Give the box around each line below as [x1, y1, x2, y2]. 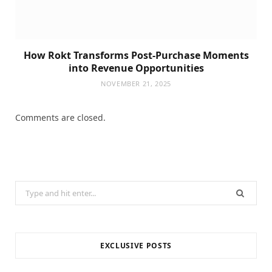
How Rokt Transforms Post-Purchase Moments [23, 49, 249, 63]
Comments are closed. [15, 112, 106, 124]
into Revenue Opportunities [68, 61, 204, 75]
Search [15, 182, 42, 194]
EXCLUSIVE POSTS [100, 240, 172, 251]
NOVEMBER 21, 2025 [100, 79, 172, 89]
